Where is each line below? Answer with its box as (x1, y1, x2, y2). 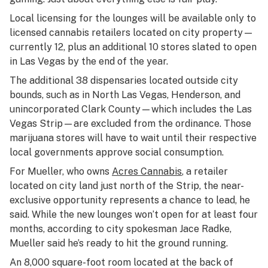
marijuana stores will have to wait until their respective (10, 132, 257, 144)
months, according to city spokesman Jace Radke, (10, 223, 232, 234)
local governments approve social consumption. (10, 147, 224, 158)
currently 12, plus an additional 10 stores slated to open (10, 41, 257, 53)
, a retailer (182, 166, 228, 177)
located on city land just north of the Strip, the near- (10, 180, 244, 191)
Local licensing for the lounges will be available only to (10, 13, 256, 24)
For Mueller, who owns (10, 166, 112, 177)
